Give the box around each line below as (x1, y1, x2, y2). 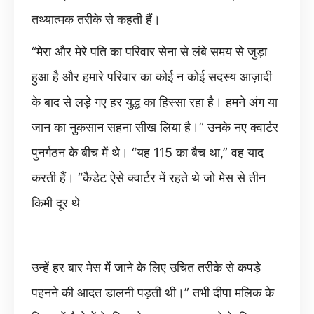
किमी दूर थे (32, 196, 80, 210)
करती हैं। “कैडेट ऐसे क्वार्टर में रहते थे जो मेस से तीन (32, 170, 266, 185)
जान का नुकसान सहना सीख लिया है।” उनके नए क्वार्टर (32, 120, 278, 135)
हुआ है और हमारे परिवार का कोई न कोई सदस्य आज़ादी (32, 69, 272, 84)
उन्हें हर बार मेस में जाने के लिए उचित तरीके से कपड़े (32, 260, 261, 275)
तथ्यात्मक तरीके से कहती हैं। (32, 12, 161, 27)
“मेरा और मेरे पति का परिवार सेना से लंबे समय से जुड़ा (32, 44, 267, 59)
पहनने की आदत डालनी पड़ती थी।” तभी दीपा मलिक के (32, 285, 274, 300)
